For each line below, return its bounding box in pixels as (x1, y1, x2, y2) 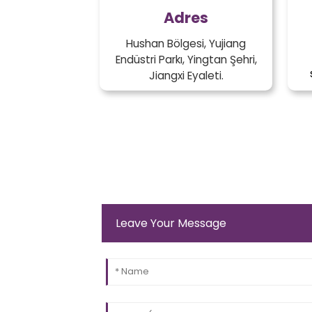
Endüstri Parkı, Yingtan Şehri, (115, 52, 257, 68)
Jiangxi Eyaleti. (148, 68, 224, 84)
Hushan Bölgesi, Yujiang (126, 36, 246, 52)
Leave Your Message (116, 215, 226, 232)
